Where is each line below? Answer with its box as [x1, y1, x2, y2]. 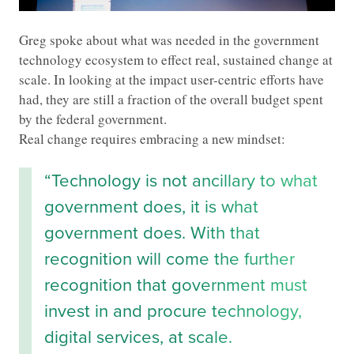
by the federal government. [19, 110, 167, 129]
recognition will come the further [44, 246, 295, 273]
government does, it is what [44, 194, 258, 220]
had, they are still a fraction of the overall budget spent [19, 90, 323, 109]
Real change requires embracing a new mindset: [19, 130, 285, 149]
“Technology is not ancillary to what [44, 168, 318, 194]
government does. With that [44, 220, 260, 247]
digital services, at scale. [44, 324, 232, 351]
